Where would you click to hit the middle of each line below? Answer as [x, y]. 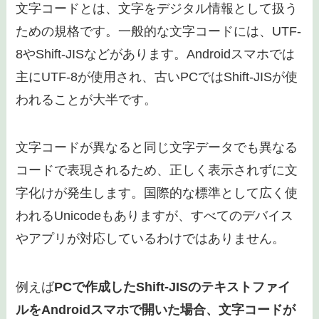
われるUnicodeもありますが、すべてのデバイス [155, 216]
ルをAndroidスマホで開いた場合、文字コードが [156, 310]
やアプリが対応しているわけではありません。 [151, 239]
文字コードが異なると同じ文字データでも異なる [157, 148]
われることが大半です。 [87, 99]
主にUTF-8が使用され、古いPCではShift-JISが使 [157, 77]
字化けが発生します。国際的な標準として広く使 [157, 193]
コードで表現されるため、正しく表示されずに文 [157, 171]
